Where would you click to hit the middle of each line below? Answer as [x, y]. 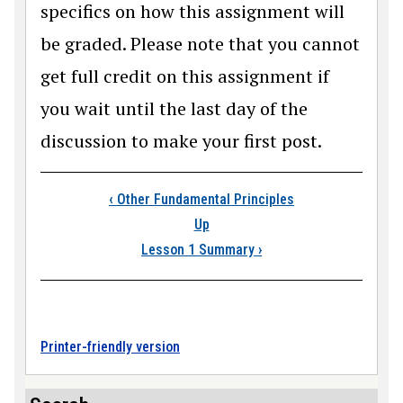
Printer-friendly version [110, 346]
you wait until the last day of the [174, 108]
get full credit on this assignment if [185, 76]
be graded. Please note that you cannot [200, 43]
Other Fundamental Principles [204, 199]
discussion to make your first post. [181, 140]
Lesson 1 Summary [200, 249]
